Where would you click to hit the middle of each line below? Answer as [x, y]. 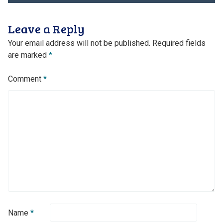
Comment [25, 79]
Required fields [179, 43]
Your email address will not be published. [79, 43]
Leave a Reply [46, 29]
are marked [28, 55]
